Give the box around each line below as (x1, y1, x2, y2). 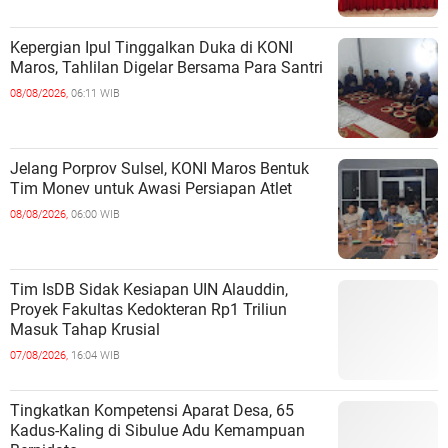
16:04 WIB (71, 348, 120, 362)
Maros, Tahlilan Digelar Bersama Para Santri (10, 57, 323, 77)
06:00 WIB (71, 207, 120, 221)
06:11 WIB (71, 86, 120, 100)
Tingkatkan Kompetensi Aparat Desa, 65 (10, 400, 294, 420)
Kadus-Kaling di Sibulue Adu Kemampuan (10, 420, 305, 440)
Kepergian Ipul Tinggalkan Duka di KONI (10, 37, 293, 57)
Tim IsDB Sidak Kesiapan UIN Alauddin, (10, 279, 288, 299)
